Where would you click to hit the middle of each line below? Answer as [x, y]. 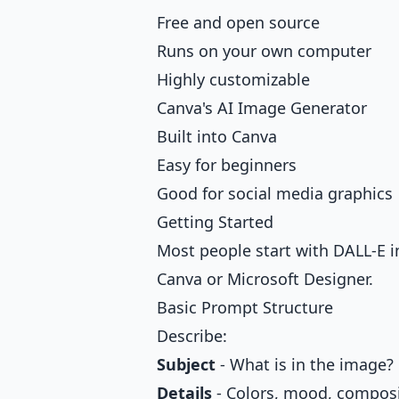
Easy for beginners [227, 165]
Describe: [192, 336]
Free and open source [238, 23]
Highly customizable [233, 80]
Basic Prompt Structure [245, 308]
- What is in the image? [305, 365]
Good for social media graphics [275, 194]
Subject [186, 365]
